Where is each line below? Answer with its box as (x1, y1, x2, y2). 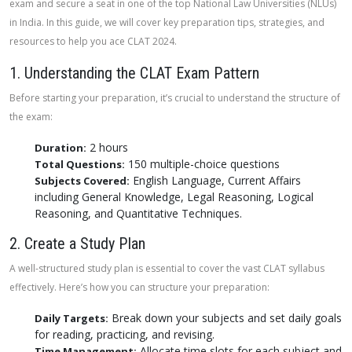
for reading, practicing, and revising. (35, 327, 214, 342)
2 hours (86, 140, 128, 155)
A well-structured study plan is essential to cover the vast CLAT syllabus (9, 262, 324, 275)
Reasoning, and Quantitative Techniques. (35, 206, 242, 221)
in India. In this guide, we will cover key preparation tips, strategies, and (9, 16, 324, 29)
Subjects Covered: (35, 174, 130, 188)
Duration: (35, 141, 86, 155)
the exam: (9, 110, 53, 123)
